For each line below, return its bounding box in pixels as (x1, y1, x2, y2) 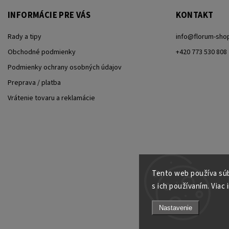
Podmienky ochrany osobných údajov (8, 62, 122, 73)
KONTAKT (175, 9, 214, 21)
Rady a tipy (8, 31, 41, 42)
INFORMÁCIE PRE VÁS (8, 9, 91, 21)
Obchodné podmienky (8, 47, 76, 57)
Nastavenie (159, 204, 192, 212)
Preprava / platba (8, 77, 61, 88)
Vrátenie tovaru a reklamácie (8, 93, 95, 103)
